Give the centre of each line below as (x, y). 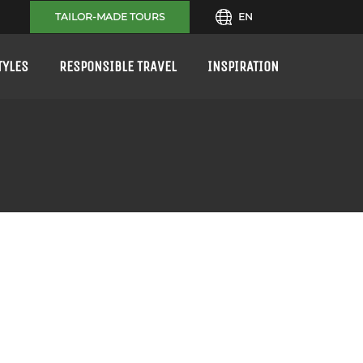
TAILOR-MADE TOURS (110, 17)
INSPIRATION (243, 66)
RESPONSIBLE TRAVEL (118, 66)
